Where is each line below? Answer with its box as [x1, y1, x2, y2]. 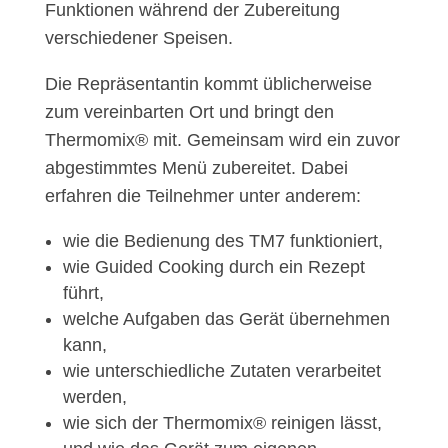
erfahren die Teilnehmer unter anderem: [44, 186, 361, 207]
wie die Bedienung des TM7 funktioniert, [62, 231, 383, 252]
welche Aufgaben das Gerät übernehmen [62, 309, 390, 330]
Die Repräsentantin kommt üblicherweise [44, 74, 372, 95]
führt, [62, 283, 104, 304]
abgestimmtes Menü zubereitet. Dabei [44, 158, 348, 179]
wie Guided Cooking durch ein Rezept [62, 257, 365, 278]
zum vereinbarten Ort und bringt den [44, 102, 334, 123]
